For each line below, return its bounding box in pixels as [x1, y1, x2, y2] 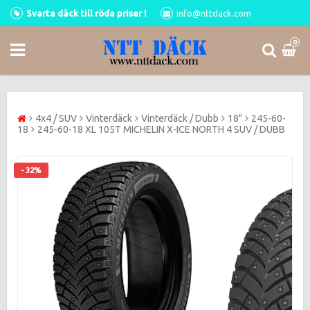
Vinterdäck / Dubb [141, 112, 219, 124]
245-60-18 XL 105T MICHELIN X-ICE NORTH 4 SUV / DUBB [37, 123, 285, 135]
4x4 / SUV [35, 112, 77, 124]
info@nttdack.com [176, 8, 251, 18]
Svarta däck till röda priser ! [26, 8, 147, 18]
